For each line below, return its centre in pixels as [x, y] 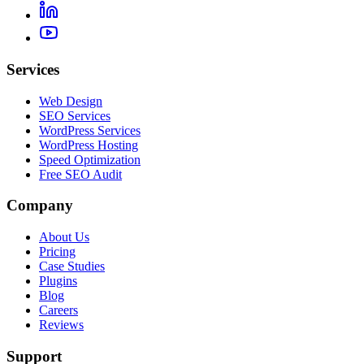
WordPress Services [90, 130]
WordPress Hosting [89, 145]
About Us [64, 237]
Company [40, 206]
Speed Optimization [90, 159]
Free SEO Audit [80, 174]
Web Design [71, 101]
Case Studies [72, 266]
